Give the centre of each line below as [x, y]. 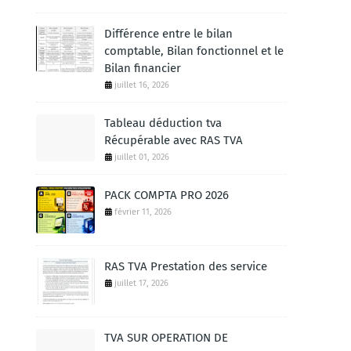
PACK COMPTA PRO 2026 [166, 195]
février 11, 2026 [143, 212]
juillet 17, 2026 [141, 283]
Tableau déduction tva [163, 123]
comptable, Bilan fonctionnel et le [194, 51]
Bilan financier [143, 68]
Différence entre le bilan [168, 34]
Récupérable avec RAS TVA [174, 140]
